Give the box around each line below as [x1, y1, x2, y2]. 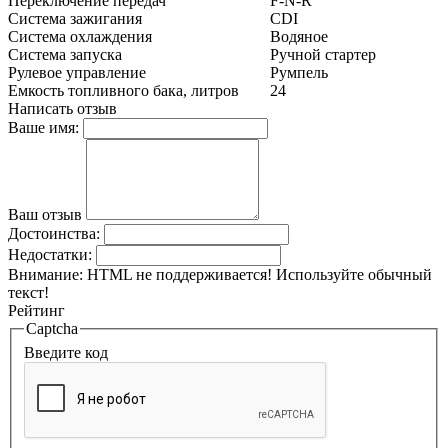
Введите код [24, 343, 108, 361]
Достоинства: [8, 225, 100, 243]
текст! [8, 284, 49, 302]
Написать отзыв [8, 100, 117, 118]
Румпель [270, 64, 328, 82]
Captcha [26, 320, 78, 338]
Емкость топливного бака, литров [8, 82, 239, 100]
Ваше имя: [8, 119, 79, 137]
